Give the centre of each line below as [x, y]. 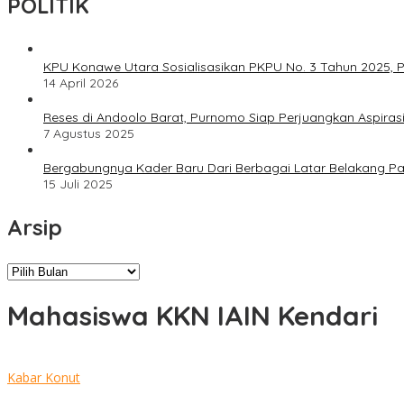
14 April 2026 [81, 83]
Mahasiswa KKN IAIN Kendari [193, 316]
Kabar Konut [44, 377]
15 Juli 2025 [78, 184]
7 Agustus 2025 [89, 134]
